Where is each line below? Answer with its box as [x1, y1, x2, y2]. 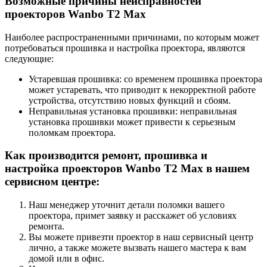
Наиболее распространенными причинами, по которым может [5, 32, 259, 42]
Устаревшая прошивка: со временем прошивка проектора [29, 73, 262, 84]
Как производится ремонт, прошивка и [5, 149, 207, 162]
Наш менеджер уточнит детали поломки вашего [29, 199, 225, 210]
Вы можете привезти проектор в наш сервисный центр [29, 231, 253, 242]
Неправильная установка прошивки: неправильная [29, 105, 237, 116]
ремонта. [29, 221, 64, 231]
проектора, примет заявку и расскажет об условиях [29, 210, 237, 221]
